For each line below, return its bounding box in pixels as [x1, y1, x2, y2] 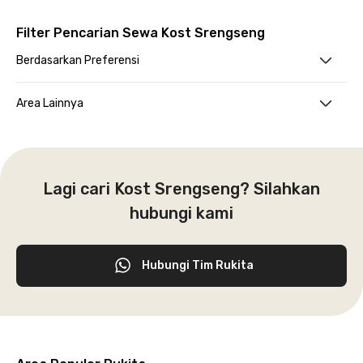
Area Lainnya [16, 96, 83, 110]
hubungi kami [130, 203, 233, 223]
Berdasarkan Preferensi [16, 53, 139, 67]
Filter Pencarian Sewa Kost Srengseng [16, 25, 265, 41]
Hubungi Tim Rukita [142, 258, 254, 272]
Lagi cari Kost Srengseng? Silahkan [43, 179, 320, 199]
